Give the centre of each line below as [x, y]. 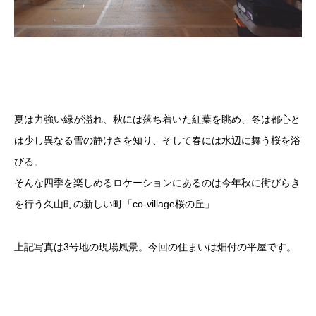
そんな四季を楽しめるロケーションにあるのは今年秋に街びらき [157, 183]
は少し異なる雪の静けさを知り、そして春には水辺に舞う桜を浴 [157, 141]
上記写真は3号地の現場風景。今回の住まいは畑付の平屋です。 [155, 247]
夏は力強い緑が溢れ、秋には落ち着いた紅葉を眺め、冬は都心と [157, 120]
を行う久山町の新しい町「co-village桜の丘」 [114, 204]
